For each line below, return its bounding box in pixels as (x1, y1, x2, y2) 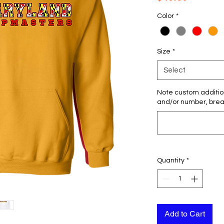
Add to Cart (164, 209, 205, 219)
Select (163, 66, 185, 74)
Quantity (157, 157, 184, 164)
